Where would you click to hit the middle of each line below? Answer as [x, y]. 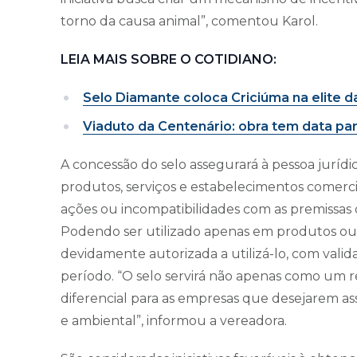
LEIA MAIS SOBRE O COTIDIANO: [170, 59]
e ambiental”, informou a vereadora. [174, 320]
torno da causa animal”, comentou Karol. [189, 21]
